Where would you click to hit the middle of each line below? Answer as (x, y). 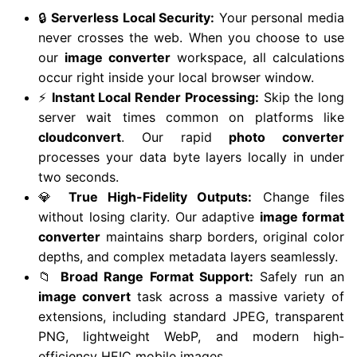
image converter (118, 57)
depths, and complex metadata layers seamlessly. (188, 257)
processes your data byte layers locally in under (191, 157)
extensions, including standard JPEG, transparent (191, 316)
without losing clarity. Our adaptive (149, 217)
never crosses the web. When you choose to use (191, 37)
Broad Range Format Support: (157, 277)
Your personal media (280, 18)
